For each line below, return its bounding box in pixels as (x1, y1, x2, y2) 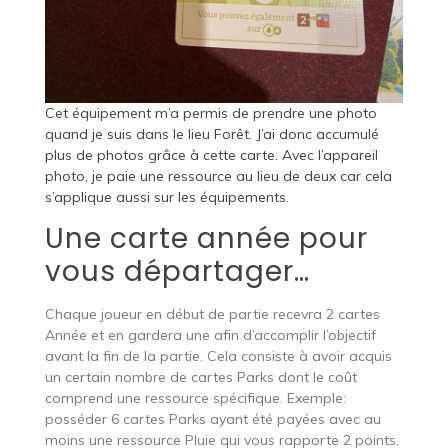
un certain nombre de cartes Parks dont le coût (44, 367, 357, 386)
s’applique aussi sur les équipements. (44, 187, 289, 206)
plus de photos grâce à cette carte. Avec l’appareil (44, 145, 378, 164)
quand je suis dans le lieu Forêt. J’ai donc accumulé (44, 124, 379, 143)
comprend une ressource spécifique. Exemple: (44, 388, 346, 407)
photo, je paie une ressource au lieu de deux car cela (44, 166, 392, 185)
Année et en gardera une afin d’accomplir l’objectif (44, 325, 376, 344)
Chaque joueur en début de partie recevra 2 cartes (44, 304, 380, 323)
